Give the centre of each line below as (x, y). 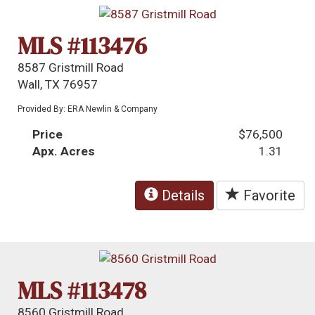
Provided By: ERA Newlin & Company (88, 109)
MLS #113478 (82, 290)
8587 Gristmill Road (71, 68)
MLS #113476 (83, 46)
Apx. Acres (64, 152)
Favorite (268, 196)
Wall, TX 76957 (58, 85)
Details (181, 196)
